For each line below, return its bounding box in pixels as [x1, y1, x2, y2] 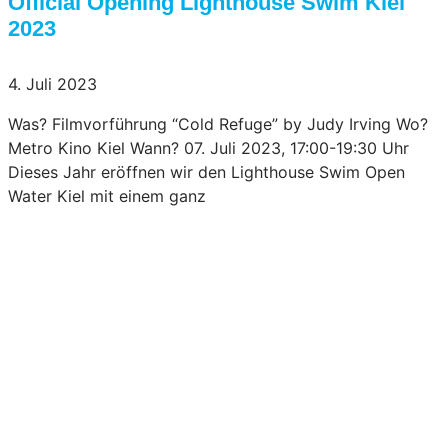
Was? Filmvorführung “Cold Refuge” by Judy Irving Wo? [8, 113, 428, 134]
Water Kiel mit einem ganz [8, 185, 206, 206]
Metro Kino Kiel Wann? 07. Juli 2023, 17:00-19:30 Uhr [8, 137, 409, 158]
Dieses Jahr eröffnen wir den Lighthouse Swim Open [8, 161, 405, 182]
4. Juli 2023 [8, 73, 97, 94]
